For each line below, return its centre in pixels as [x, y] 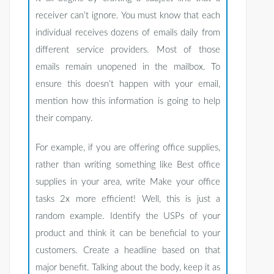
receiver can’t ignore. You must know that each [128, 16]
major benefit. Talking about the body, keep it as [128, 268]
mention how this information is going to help [128, 102]
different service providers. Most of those [128, 50]
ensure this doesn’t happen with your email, [128, 84]
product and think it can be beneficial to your [128, 234]
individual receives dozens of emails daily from [128, 33]
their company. [64, 119]
